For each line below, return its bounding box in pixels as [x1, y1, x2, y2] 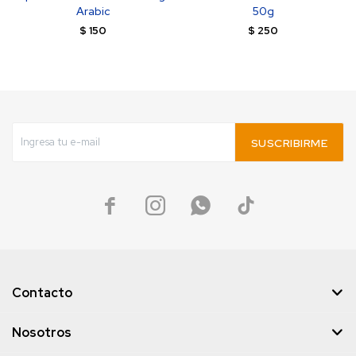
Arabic [75, 4, 110, 18]
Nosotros [12, 324, 72, 341]
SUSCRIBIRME [250, 136, 327, 150]
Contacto [12, 284, 72, 301]
